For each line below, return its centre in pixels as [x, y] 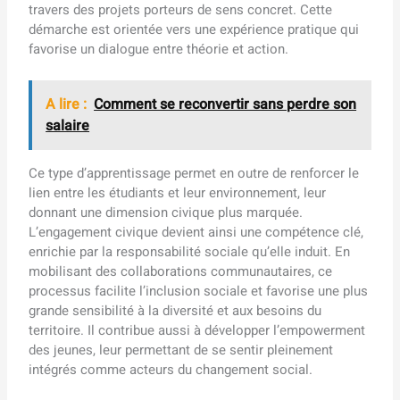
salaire [68, 125]
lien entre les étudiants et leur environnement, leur [178, 192]
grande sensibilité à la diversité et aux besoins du [175, 310]
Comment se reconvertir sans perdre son [225, 104]
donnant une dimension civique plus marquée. [166, 212]
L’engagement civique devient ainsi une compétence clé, [196, 232]
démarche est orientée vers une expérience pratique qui [194, 29]
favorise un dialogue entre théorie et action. [159, 49]
